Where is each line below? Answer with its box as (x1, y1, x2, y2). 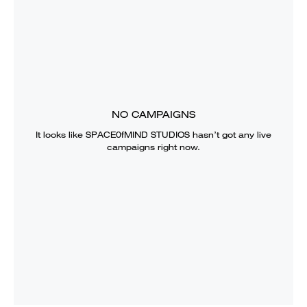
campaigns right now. (107, 140, 200, 153)
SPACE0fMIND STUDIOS (86, 128, 190, 140)
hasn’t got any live (190, 128, 271, 140)
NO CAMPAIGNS (112, 108, 195, 121)
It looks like (36, 128, 86, 140)
